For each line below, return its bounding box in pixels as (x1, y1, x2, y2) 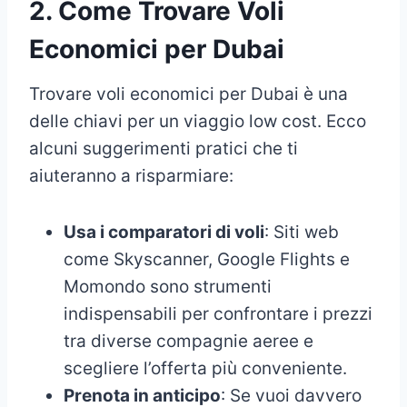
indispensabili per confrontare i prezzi (64, 303, 372, 324)
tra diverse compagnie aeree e (64, 330, 313, 352)
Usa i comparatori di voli (64, 221, 264, 243)
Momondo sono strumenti (64, 275, 272, 297)
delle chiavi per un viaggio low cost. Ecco (29, 110, 366, 132)
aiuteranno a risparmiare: (29, 164, 233, 186)
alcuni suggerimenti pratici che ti (29, 137, 298, 159)
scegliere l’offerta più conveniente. (64, 357, 347, 379)
